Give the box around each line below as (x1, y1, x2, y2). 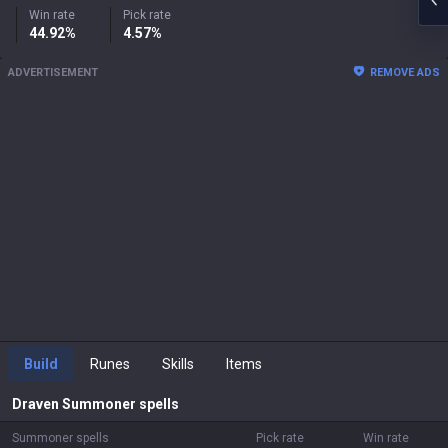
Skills (162, 356, 194, 372)
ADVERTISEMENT (8, 66, 98, 79)
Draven (12, 396, 59, 412)
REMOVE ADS (370, 66, 440, 79)
